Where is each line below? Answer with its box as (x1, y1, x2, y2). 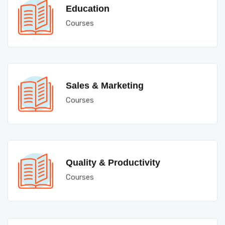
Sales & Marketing (66, 80, 144, 90)
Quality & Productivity (66, 156, 160, 166)
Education (66, 4, 109, 14)
